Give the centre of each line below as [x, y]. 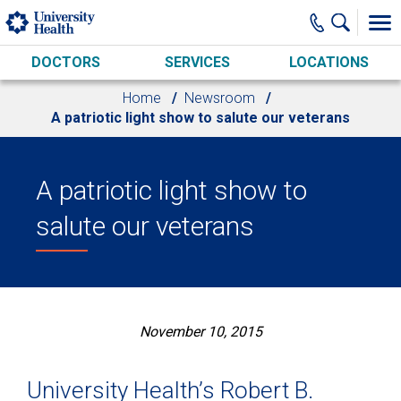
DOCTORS [65, 62]
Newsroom [220, 98]
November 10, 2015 [200, 332]
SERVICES [197, 62]
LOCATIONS [328, 62]
